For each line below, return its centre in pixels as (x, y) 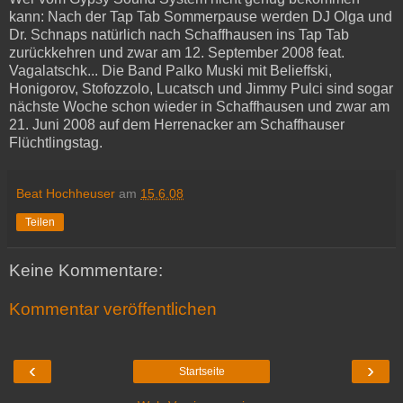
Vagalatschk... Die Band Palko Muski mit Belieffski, (170, 70)
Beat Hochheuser (66, 193)
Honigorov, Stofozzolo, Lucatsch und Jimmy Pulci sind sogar (201, 88)
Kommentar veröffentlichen (113, 309)
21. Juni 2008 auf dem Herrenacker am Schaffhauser (177, 124)
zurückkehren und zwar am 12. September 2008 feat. (177, 52)
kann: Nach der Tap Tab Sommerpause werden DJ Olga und (201, 16)
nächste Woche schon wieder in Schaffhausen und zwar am (199, 106)
